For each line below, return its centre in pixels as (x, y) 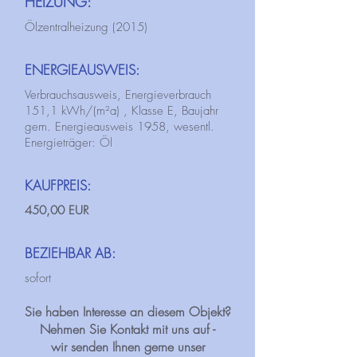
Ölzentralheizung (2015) (86, 27)
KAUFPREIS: (58, 185)
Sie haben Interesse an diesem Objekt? (127, 312)
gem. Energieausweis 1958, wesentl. (120, 127)
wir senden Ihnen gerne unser (127, 347)
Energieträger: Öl (69, 143)
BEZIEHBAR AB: (70, 253)
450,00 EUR (57, 210)
